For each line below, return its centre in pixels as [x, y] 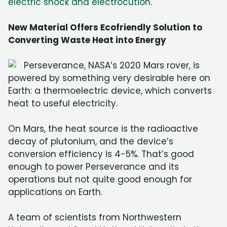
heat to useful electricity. [63, 103]
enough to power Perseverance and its [93, 167]
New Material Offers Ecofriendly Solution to [105, 27]
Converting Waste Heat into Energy [87, 40]
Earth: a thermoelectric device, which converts [110, 91]
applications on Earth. [55, 192]
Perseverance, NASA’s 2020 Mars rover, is [112, 65]
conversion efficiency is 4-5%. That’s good [101, 154]
